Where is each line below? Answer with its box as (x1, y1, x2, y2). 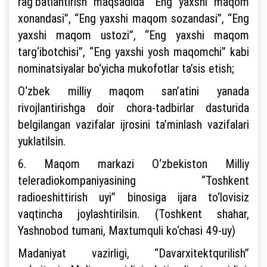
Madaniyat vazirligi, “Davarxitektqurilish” (18, 246, 249, 260)
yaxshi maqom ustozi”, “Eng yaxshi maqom (18, 27, 249, 42)
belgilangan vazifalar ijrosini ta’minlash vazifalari (18, 117, 249, 132)
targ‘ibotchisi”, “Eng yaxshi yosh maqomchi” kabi (18, 44, 249, 59)
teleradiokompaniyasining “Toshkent (18, 173, 249, 188)
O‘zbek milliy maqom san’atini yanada (18, 83, 249, 98)
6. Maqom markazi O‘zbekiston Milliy (18, 156, 249, 171)
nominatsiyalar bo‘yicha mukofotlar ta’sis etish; (18, 61, 237, 76)
